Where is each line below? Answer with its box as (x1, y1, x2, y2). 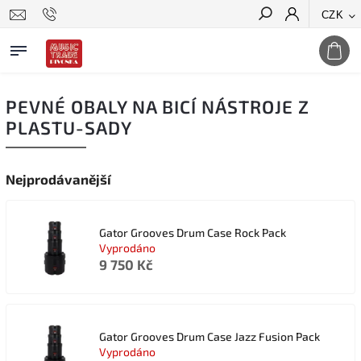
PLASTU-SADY (6, 117, 132, 139)
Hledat (305, 36, 343, 49)
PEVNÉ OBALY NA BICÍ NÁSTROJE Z (6, 96, 309, 118)
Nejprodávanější (6, 171, 111, 187)
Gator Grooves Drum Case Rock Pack (99, 225, 286, 239)
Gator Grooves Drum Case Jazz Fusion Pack (99, 329, 320, 343)
